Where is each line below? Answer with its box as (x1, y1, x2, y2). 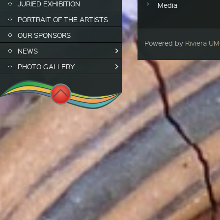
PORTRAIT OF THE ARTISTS (18, 15, 108, 24)
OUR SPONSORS (18, 30, 71, 39)
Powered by (144, 38, 186, 47)
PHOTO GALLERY (18, 62, 75, 71)
